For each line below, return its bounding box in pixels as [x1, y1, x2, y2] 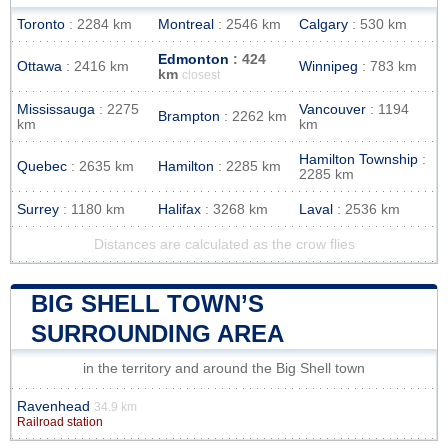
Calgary [299, 16, 348, 32]
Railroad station [17, 415, 103, 428]
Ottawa [17, 58, 62, 74]
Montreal [158, 16, 214, 32]
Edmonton [158, 51, 229, 67]
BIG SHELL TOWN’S [31, 289, 264, 317]
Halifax [158, 201, 201, 217]
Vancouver [299, 101, 366, 117]
